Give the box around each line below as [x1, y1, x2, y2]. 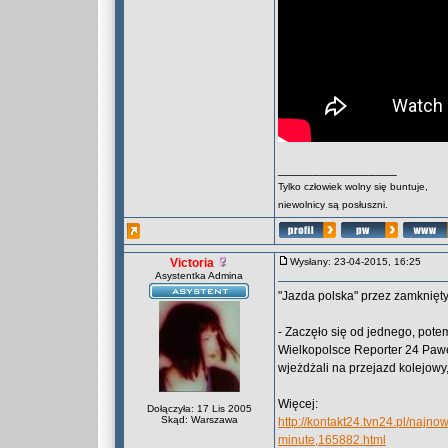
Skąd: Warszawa [160, 414, 238, 425]
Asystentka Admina [155, 270, 243, 281]
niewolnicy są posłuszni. [278, 199, 388, 210]
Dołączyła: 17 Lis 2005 [146, 403, 252, 414]
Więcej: [278, 397, 318, 411]
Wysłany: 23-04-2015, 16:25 [290, 256, 430, 267]
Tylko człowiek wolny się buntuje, [278, 181, 428, 192]
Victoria [170, 256, 214, 270]
